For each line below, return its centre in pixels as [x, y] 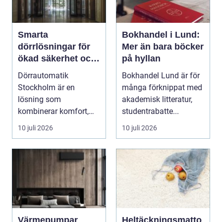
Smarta [33, 34]
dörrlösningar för [54, 46]
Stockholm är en [46, 87]
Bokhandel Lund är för [161, 75]
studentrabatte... [150, 111]
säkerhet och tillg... [51, 123]
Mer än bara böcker [163, 46]
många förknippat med [162, 87]
